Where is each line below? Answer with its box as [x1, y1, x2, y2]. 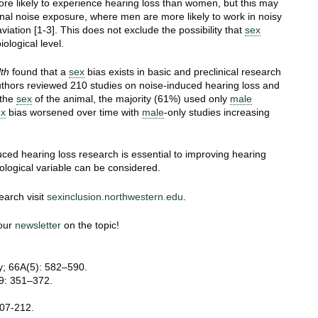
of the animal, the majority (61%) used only [32, 93, 230, 105]
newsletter [15, 219, 61, 231]
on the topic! [61, 219, 119, 231]
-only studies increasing [164, 106, 270, 119]
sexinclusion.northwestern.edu [47, 190, 183, 202]
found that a [9, 66, 69, 78]
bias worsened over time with [6, 106, 142, 119]
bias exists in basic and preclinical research [84, 66, 281, 78]
